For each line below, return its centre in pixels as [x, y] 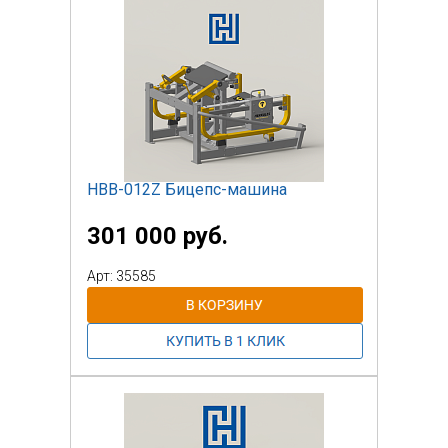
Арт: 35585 [121, 275]
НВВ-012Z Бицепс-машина [187, 189]
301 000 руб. [157, 235]
